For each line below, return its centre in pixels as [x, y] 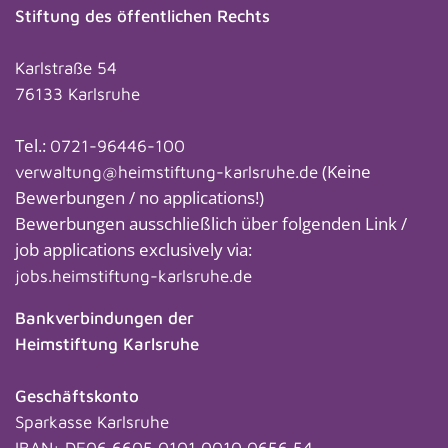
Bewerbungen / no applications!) [139, 198]
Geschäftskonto [77, 396]
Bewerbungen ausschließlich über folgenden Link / [211, 224]
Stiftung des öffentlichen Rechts [142, 16]
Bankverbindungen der [104, 318]
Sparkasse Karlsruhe [92, 422]
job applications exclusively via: [133, 250]
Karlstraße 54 [66, 68]
